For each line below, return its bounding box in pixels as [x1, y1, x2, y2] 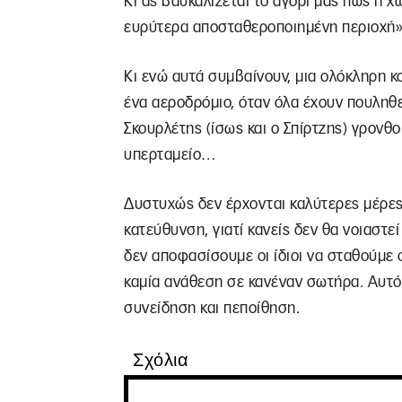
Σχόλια [133, 350, 188, 370]
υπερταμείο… [124, 147, 216, 162]
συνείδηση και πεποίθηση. [124, 301, 300, 316]
